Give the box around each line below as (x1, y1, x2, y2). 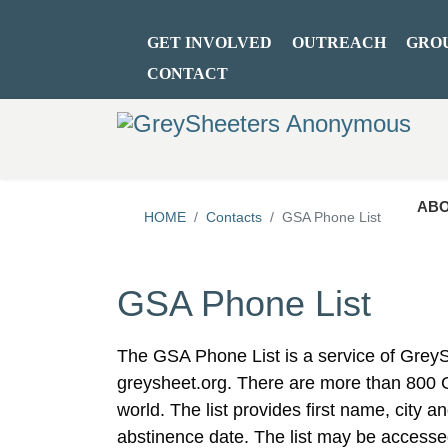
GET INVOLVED (147, 34, 272, 51)
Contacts (206, 209, 262, 225)
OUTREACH (292, 34, 386, 51)
